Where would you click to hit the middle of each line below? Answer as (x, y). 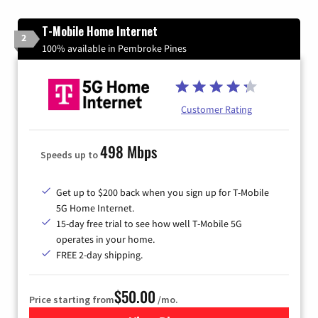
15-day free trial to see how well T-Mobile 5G (149, 223)
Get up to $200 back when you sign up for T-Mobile (163, 192)
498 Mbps (128, 151)
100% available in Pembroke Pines (114, 48)
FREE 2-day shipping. (99, 254)
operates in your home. (105, 239)
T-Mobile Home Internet (100, 31)
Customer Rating (216, 110)
